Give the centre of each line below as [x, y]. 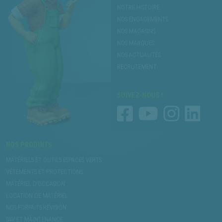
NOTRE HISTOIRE [138, 7]
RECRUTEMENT [137, 67]
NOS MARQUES [136, 43]
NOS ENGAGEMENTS [142, 19]
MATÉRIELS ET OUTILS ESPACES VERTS [54, 160]
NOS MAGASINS [136, 31]
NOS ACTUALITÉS [139, 55]
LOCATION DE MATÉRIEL [37, 195]
